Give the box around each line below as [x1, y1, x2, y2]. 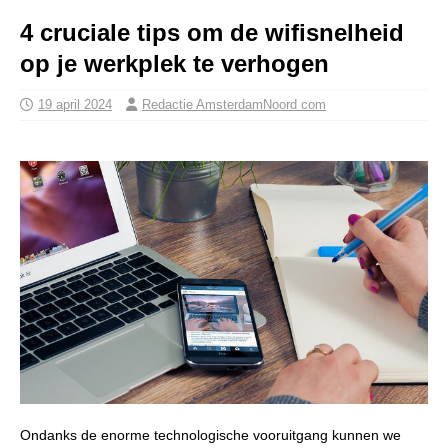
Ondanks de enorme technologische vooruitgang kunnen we [20, 426, 401, 443]
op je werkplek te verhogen [20, 49, 329, 77]
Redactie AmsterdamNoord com [142, 96, 326, 112]
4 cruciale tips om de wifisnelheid [20, 18, 404, 46]
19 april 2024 [38, 96, 112, 112]
